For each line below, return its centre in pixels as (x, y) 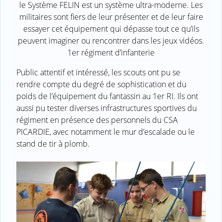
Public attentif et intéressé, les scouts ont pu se (98, 72)
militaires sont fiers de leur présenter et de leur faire (111, 17)
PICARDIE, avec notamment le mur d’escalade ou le (106, 132)
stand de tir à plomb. (53, 143)
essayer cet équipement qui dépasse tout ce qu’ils (111, 28)
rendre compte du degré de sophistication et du (101, 84)
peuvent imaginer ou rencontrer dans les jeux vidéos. (111, 40)
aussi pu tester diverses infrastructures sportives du (107, 108)
